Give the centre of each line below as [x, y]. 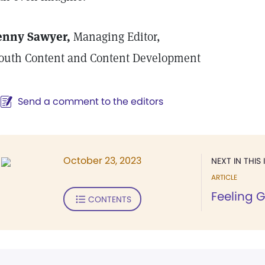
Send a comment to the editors [91, 101]
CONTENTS [109, 199]
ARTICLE [224, 177]
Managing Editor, [117, 37]
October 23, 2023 [102, 161]
